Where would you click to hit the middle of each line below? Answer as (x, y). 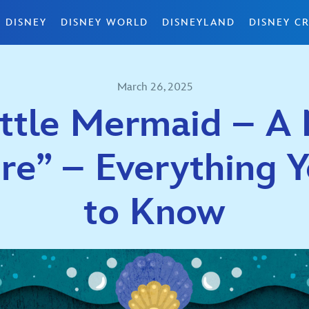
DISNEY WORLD (104, 22)
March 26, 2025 (154, 87)
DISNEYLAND (199, 22)
